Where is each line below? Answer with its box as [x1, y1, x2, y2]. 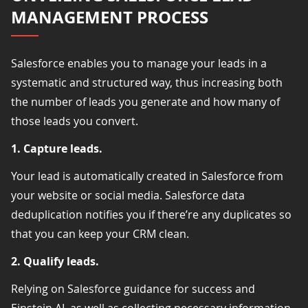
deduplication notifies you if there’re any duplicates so [11, 206, 291, 222]
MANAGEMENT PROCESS [11, 5, 208, 29]
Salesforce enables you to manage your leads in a [11, 55, 267, 71]
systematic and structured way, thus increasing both [11, 74, 283, 90]
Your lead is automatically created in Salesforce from [11, 168, 283, 184]
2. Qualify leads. [11, 253, 99, 269]
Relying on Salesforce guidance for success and [11, 280, 255, 296]
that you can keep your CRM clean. [11, 225, 189, 241]
